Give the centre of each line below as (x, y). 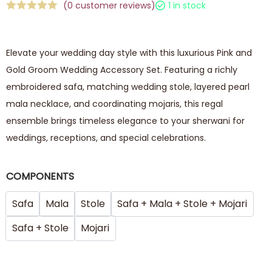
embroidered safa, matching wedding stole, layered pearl (128, 87)
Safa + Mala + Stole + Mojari (182, 203)
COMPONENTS (40, 176)
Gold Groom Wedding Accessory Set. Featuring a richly (122, 70)
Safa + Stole (40, 228)
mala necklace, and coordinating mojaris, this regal (114, 104)
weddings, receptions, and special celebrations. (106, 138)
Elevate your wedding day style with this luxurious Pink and (129, 53)
